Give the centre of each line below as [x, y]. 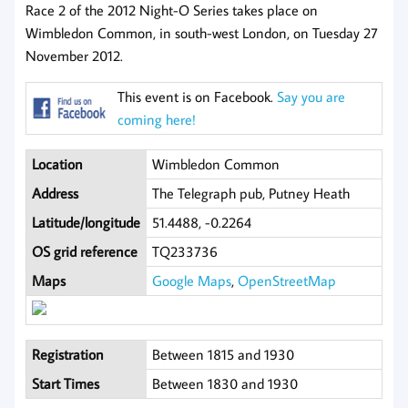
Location [58, 164]
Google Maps [192, 281]
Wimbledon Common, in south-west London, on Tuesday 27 [202, 33]
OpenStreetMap [287, 281]
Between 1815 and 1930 [224, 355]
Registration [68, 355]
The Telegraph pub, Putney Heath [251, 194]
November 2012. [74, 56]
